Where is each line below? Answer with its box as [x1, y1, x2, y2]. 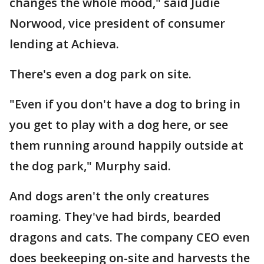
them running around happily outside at [9, 137, 243, 153]
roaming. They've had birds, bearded [9, 209, 221, 225]
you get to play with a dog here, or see [9, 117, 228, 133]
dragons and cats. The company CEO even [9, 229, 250, 245]
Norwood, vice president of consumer [9, 15, 225, 31]
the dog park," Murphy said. [9, 158, 174, 174]
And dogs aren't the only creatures [9, 188, 209, 204]
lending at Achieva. [9, 36, 125, 52]
